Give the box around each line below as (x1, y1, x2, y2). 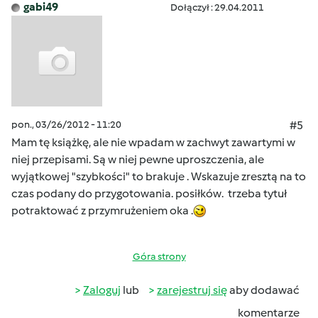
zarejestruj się (157, 283, 227, 297)
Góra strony (132, 251, 186, 263)
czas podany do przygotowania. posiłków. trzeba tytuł (11, 187, 287, 200)
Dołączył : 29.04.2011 (170, 1, 264, 13)
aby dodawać (227, 283, 300, 297)
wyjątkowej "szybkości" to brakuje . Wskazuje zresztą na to (11, 170, 306, 183)
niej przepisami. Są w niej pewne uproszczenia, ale (11, 153, 264, 166)
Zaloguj (83, 283, 121, 297)
